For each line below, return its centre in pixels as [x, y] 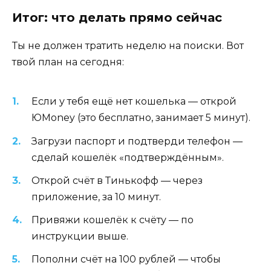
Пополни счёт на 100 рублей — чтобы [126, 260]
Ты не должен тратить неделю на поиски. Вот [128, 46]
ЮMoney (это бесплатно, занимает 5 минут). [141, 118]
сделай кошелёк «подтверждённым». [128, 157]
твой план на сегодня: [68, 62]
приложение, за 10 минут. [96, 197]
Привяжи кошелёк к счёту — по [113, 220]
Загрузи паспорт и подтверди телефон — [137, 141]
